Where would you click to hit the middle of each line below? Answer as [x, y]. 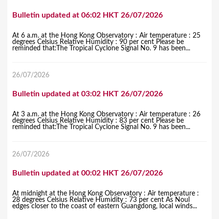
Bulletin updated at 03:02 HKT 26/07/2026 [88, 94]
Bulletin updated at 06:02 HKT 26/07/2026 [88, 15]
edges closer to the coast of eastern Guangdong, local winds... [105, 207]
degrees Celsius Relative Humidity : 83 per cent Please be [98, 121]
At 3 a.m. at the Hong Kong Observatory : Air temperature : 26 [106, 115]
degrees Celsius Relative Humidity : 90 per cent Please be [98, 42]
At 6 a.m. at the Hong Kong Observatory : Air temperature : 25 [106, 35]
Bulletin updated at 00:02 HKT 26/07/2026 [88, 173]
